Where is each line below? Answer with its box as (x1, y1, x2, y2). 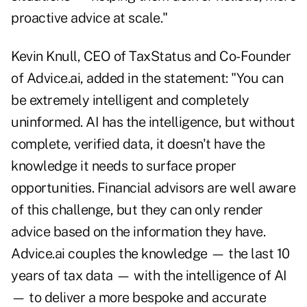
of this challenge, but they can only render (11, 201, 263, 219)
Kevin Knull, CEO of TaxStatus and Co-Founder (11, 48, 291, 65)
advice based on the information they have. (11, 223, 265, 241)
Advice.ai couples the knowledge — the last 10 (11, 245, 290, 262)
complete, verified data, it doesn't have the (11, 136, 265, 153)
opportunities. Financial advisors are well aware (11, 180, 295, 197)
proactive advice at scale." (11, 10, 168, 27)
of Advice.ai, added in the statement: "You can (11, 70, 283, 87)
